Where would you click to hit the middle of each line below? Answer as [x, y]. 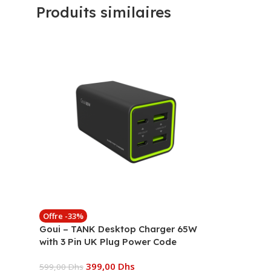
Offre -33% [63, 216]
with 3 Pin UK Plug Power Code [108, 241]
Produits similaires [104, 12]
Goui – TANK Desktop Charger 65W [118, 229]
